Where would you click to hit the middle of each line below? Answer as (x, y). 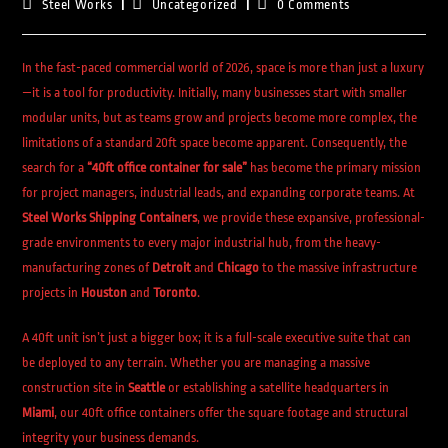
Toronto (175, 292)
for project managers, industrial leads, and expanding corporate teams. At (219, 192)
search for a (55, 167)
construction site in (75, 387)
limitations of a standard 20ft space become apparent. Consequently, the (215, 142)
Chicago (238, 267)
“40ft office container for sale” (167, 167)
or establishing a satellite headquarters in (277, 387)
